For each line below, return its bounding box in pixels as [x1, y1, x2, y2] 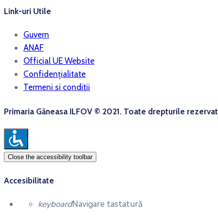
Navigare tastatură [72, 198, 143, 210]
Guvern [23, 30, 49, 40]
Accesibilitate [4, 176, 54, 186]
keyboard [38, 198, 72, 210]
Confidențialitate [23, 69, 86, 79]
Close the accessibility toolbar [8, 153, 92, 161]
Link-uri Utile [4, 6, 51, 16]
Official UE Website [23, 56, 94, 66]
